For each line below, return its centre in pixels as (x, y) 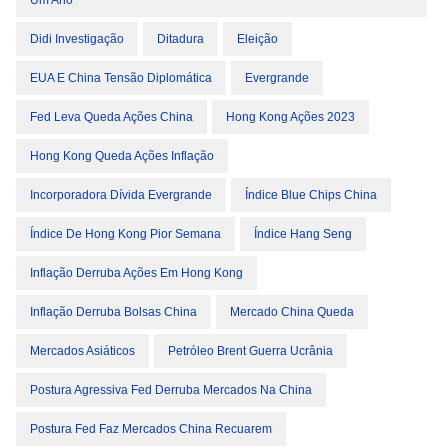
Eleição (257, 39)
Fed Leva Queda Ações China (111, 117)
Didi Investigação (77, 39)
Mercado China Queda (292, 312)
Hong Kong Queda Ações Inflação (122, 156)
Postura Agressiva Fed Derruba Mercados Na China (171, 390)
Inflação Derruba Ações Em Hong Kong (136, 273)
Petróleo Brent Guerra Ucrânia (250, 351)
